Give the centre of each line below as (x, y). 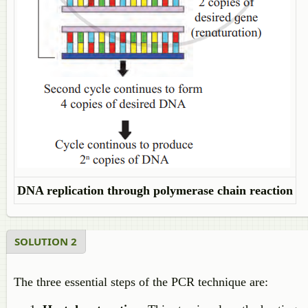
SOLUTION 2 (46, 241)
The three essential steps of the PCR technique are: (141, 282)
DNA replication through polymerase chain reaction (155, 190)
